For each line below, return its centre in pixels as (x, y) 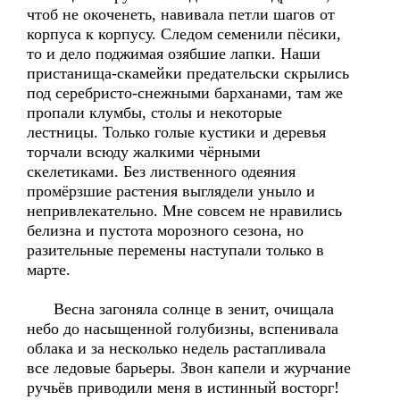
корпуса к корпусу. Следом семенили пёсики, (184, 34)
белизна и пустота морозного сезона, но (165, 230)
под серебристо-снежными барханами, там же (185, 93)
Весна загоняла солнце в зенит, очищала (180, 309)
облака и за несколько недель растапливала (176, 348)
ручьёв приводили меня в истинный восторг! (183, 387)
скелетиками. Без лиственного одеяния (161, 171)
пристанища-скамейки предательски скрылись (188, 73)
